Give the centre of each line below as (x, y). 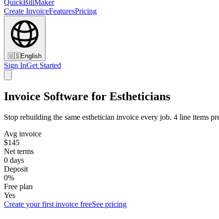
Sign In (15, 65)
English (31, 56)
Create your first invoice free (48, 204)
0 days (14, 160)
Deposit (16, 169)
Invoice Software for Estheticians (87, 96)
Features (62, 11)
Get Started (44, 65)
